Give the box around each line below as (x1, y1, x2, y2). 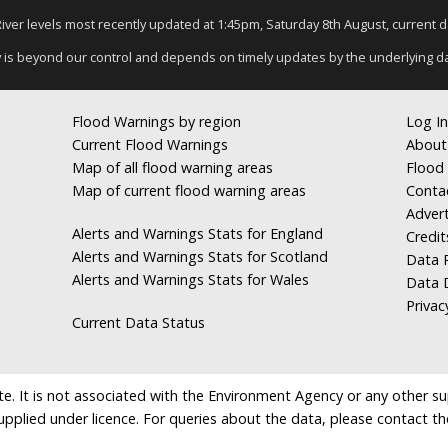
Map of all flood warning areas (72, 157, 274, 177)
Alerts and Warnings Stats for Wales (72, 269, 310, 289)
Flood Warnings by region (72, 111, 242, 131)
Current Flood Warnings (72, 134, 229, 154)
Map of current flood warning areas (72, 180, 307, 200)
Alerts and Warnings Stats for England (72, 223, 324, 243)
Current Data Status (72, 312, 206, 332)
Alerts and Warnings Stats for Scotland (72, 246, 329, 266)
